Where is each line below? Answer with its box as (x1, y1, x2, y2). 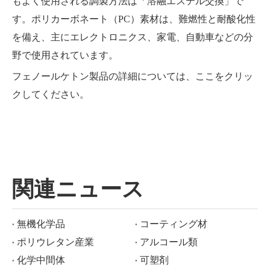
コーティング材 (140, 219, 207, 230)
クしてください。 (12, 89, 89, 100)
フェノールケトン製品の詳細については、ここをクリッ (12, 71, 253, 82)
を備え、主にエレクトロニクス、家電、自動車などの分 (12, 32, 253, 43)
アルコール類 (140, 237, 198, 248)
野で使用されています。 (12, 50, 118, 61)
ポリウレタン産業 (17, 237, 94, 248)
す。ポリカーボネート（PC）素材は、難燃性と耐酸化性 (12, 14, 256, 25)
